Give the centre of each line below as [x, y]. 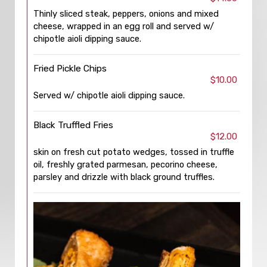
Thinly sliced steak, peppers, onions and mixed [126, 14]
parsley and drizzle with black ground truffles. [124, 177]
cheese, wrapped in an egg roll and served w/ [124, 26]
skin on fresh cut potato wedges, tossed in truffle [134, 152]
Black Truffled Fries [73, 125]
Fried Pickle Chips [70, 69]
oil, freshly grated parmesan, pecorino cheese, [125, 164]
